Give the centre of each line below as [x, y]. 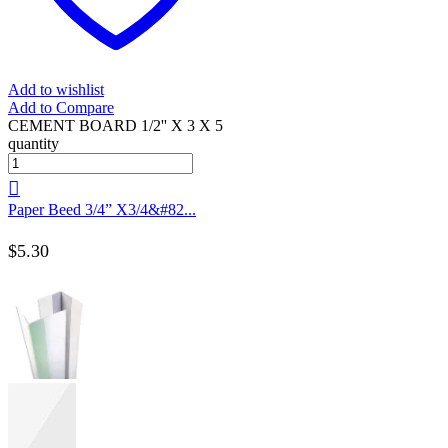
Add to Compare [61, 107]
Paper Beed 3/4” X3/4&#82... [102, 209]
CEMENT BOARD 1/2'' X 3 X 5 [115, 125]
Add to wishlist [56, 89]
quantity [33, 143]
